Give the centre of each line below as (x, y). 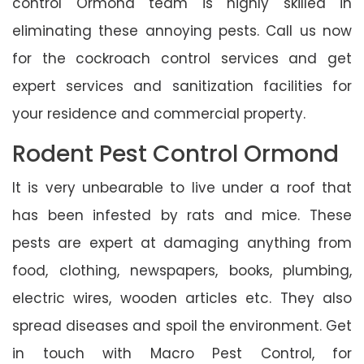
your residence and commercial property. (159, 113)
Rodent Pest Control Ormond (175, 154)
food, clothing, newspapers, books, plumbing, (182, 270)
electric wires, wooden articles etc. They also (182, 298)
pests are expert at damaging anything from (182, 243)
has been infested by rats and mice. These (182, 215)
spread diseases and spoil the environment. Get (182, 325)
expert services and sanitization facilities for (182, 86)
